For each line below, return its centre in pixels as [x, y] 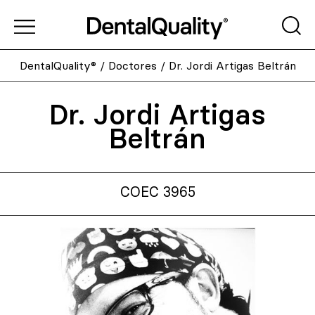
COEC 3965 [157, 192]
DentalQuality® [58, 65]
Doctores [132, 65]
